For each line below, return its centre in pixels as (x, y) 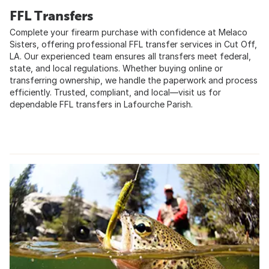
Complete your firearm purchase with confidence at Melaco (128, 32)
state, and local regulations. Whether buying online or (116, 68)
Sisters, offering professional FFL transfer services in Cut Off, (133, 44)
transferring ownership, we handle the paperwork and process (134, 80)
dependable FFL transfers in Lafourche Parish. (101, 104)
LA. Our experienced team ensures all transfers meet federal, (130, 56)
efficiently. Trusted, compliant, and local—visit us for (115, 92)
